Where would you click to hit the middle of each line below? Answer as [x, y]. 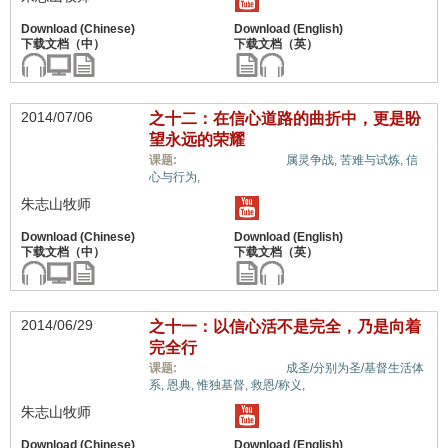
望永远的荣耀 [196, 139]
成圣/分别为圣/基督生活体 [354, 368]
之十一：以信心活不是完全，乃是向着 [284, 326]
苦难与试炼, [372, 160]
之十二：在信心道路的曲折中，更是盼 [284, 118]
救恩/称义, [277, 385]
